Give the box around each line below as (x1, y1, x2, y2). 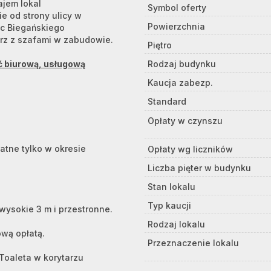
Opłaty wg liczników (148, 143, 233, 154)
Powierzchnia (148, 21, 205, 31)
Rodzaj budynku (148, 59, 216, 69)
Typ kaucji (148, 200, 191, 211)
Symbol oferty (148, 2, 206, 13)
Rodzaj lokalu (148, 218, 205, 229)
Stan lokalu (148, 181, 195, 192)
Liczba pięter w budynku (148, 162, 251, 173)
